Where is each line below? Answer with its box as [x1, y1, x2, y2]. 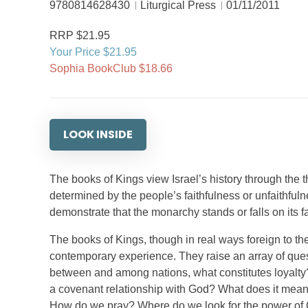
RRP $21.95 [49, 30, 110, 41]
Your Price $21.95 [49, 46, 137, 58]
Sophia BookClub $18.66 [49, 63, 173, 74]
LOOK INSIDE [63, 126, 133, 142]
